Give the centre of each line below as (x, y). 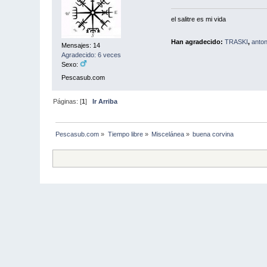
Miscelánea (168, 134)
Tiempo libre (125, 134)
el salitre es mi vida (198, 19)
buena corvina (213, 134)
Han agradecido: (198, 42)
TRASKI (236, 42)
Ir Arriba (105, 101)
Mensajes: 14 (81, 46)
